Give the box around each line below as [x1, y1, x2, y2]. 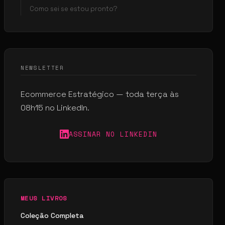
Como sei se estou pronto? [30, 4, 118, 13]
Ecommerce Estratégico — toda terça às [21, 88, 179, 99]
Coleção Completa [21, 210, 84, 220]
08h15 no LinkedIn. [21, 102, 89, 113]
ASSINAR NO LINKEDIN [68, 129, 158, 139]
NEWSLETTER [21, 63, 64, 72]
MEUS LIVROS [21, 193, 67, 202]
